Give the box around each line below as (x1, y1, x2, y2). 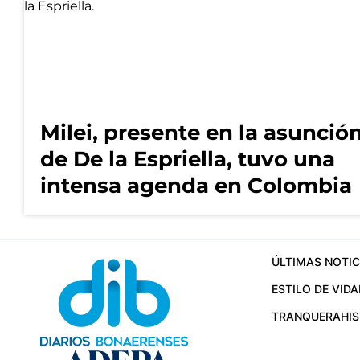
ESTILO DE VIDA (271, 282, 358, 297)
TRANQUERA (271, 309, 341, 324)
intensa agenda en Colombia (40, 173, 352, 199)
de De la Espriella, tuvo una (40, 146, 335, 173)
